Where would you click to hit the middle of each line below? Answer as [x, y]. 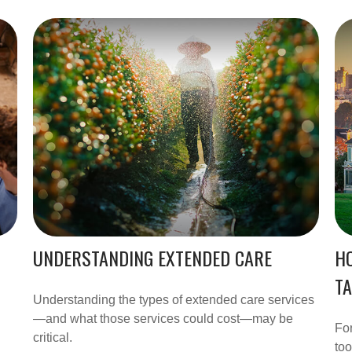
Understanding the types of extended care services [174, 300]
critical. [53, 338]
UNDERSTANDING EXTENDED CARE [153, 258]
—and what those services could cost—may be [163, 319]
